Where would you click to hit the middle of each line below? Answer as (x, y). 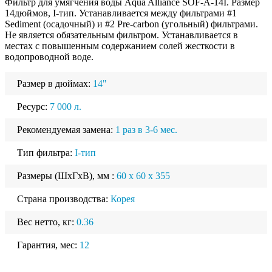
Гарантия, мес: (48, 245)
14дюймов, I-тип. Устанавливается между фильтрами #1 (121, 13)
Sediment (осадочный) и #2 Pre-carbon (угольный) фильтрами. (131, 24)
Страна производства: (64, 199)
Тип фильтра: (46, 152)
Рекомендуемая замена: (66, 129)
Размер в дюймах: (55, 83)
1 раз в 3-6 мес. (146, 129)
